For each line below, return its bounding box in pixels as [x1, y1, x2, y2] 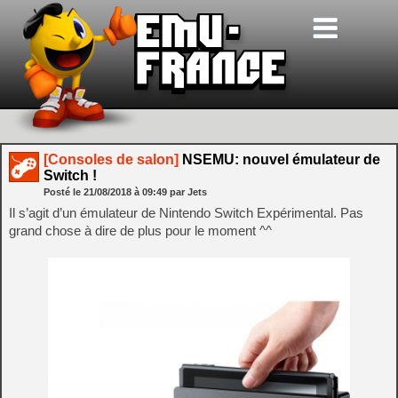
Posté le [44, 187, 84, 197]
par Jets [170, 187, 207, 197]
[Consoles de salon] [44, 152, 179, 167]
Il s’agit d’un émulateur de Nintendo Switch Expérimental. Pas [9, 205, 363, 220]
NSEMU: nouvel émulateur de [179, 152, 380, 167]
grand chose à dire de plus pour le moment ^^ [9, 223, 272, 238]
